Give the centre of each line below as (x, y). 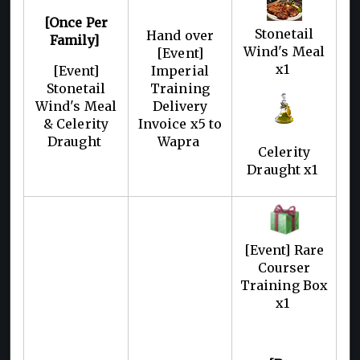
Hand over (180, 35)
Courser (284, 267)
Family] (76, 40)
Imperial (180, 70)
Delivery (180, 106)
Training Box (284, 285)
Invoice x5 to (180, 123)
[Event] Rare (284, 250)
